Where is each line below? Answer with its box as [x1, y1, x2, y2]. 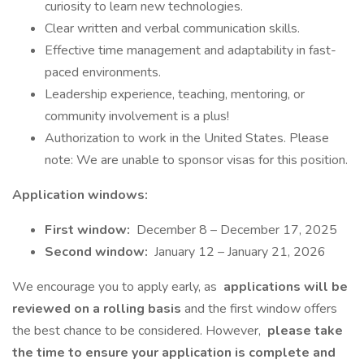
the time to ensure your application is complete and [12, 344, 336, 362]
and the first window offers [184, 300, 337, 318]
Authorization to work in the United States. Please [45, 129, 329, 147]
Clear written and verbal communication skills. [45, 19, 300, 37]
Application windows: [12, 186, 148, 204]
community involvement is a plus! [45, 107, 229, 125]
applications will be [220, 278, 348, 296]
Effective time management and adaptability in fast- [45, 41, 336, 59]
